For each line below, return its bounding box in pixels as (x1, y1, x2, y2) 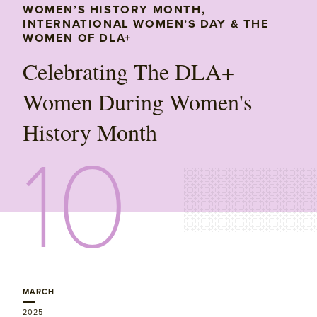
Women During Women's (23, 86, 252, 117)
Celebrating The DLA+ (23, 56, 234, 87)
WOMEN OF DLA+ (23, 31, 132, 46)
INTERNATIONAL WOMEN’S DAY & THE (23, 17, 270, 32)
